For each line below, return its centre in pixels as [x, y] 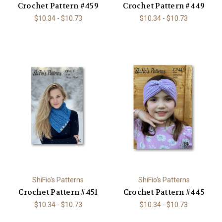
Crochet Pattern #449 [164, 6]
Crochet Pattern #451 [58, 193]
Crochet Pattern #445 [164, 193]
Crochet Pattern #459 [58, 6]
